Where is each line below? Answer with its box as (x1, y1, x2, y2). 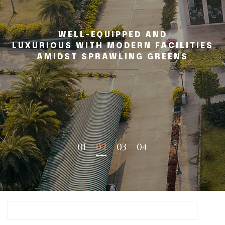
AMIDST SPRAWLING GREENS (37, 53, 188, 61)
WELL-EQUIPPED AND (58, 31, 167, 39)
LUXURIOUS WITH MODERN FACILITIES (12, 42, 213, 50)
